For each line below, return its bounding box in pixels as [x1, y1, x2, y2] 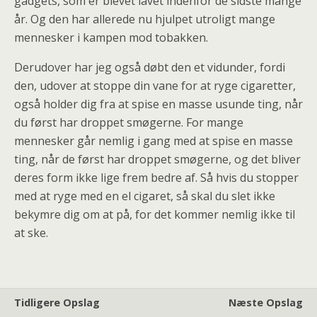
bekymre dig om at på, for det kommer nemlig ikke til [14, 207, 295, 222]
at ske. [14, 225, 48, 241]
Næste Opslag [229, 296, 303, 309]
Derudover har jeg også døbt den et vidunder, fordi [14, 59, 285, 75]
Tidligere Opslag [14, 296, 100, 309]
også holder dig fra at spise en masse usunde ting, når [14, 96, 303, 112]
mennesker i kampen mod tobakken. [14, 30, 208, 45]
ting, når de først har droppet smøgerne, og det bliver [14, 151, 301, 167]
